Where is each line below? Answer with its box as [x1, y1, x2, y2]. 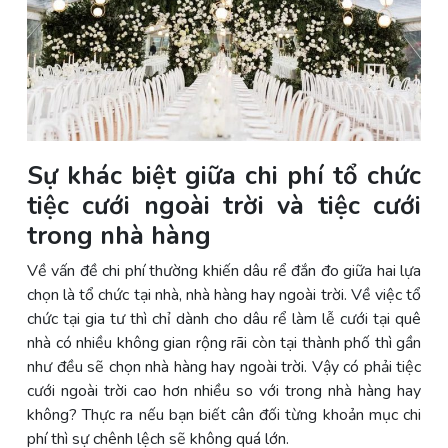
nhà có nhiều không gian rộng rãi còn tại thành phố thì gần [27, 332, 421, 355]
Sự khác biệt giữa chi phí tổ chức [27, 158, 421, 194]
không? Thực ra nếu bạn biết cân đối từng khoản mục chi [27, 404, 421, 427]
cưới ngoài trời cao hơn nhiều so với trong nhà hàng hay [27, 380, 421, 403]
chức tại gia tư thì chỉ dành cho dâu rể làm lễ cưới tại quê [27, 308, 421, 331]
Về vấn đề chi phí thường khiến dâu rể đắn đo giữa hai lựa [27, 260, 421, 283]
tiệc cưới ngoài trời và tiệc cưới [27, 188, 421, 224]
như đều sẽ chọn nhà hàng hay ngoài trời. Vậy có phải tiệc [27, 356, 421, 379]
